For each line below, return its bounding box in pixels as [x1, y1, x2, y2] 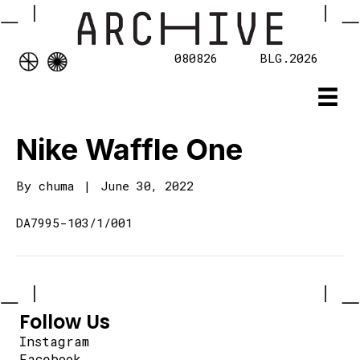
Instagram [19, 333, 89, 350]
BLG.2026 [260, 50, 318, 67]
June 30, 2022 [100, 178, 194, 194]
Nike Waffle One [16, 132, 243, 168]
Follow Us [19, 309, 110, 336]
